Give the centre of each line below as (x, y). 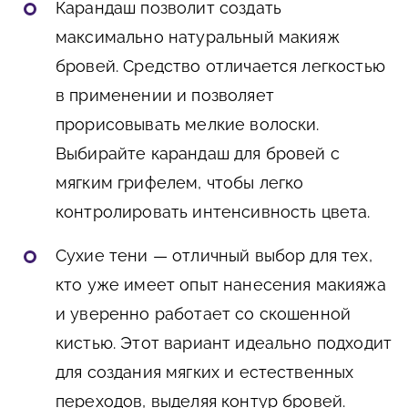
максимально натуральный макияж (198, 37)
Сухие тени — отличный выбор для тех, (214, 256)
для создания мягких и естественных (205, 372)
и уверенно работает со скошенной (204, 314)
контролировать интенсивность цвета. (213, 212)
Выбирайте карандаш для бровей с (198, 154)
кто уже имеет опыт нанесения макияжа (221, 285)
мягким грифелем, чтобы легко (180, 183)
